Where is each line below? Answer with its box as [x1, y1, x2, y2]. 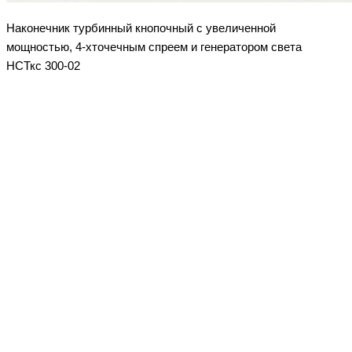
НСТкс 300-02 [6, 60, 80, 73]
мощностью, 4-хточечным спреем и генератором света [6, 41, 302, 54]
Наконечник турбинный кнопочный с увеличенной [6, 22, 276, 35]
